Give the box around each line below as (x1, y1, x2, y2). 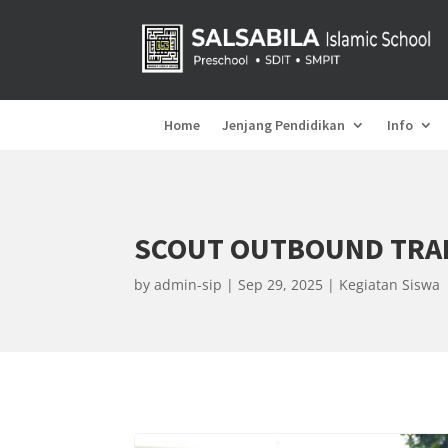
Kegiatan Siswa (339, 274, 441, 294)
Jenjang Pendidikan (222, 116, 346, 134)
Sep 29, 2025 (238, 274, 324, 294)
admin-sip (154, 274, 223, 294)
